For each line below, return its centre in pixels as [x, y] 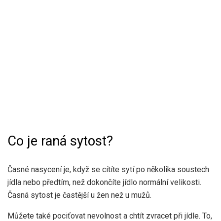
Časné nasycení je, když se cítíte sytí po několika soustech [108, 170]
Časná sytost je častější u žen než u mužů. [79, 195]
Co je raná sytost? [60, 141]
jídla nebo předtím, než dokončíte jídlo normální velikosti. [104, 183]
